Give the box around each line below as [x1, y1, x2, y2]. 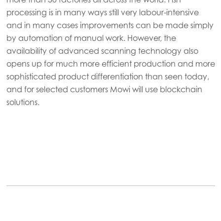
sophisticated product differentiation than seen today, [6, 71, 209, 81]
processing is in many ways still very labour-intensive [6, 7, 199, 17]
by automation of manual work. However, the [6, 33, 176, 43]
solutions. [6, 97, 39, 107]
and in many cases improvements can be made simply [6, 20, 214, 30]
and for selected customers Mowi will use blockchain [6, 84, 202, 94]
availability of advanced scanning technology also [6, 45, 198, 56]
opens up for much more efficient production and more [6, 58, 215, 69]
